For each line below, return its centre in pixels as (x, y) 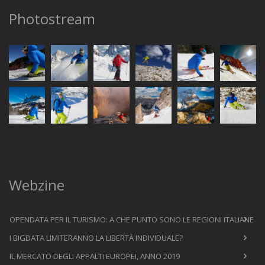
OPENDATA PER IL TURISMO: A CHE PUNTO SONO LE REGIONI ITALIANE (132, 219)
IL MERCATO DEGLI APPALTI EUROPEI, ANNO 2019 (95, 256)
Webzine (37, 185)
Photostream (52, 19)
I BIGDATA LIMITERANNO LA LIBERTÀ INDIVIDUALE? (96, 237)
